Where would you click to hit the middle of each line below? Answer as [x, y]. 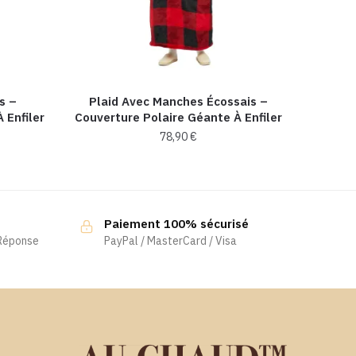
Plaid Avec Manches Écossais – [179, 102]
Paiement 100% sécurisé [176, 224]
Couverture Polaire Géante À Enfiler [179, 118]
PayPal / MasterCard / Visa [170, 241]
